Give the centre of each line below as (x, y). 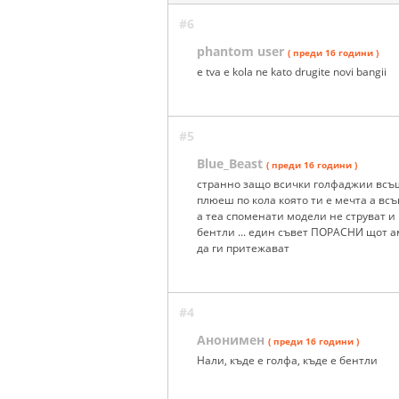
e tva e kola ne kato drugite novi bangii (292, 71)
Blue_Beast (230, 163)
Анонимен (231, 339)
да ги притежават (243, 248)
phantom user (240, 51)
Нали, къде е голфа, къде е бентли (287, 360)
